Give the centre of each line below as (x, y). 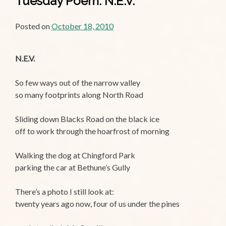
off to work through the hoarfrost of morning (92, 131)
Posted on (33, 26)
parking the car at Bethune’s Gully (73, 167)
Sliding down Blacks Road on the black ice (87, 119)
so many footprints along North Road (79, 95)
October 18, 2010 (82, 26)
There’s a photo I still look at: (65, 192)
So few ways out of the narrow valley (78, 83)
